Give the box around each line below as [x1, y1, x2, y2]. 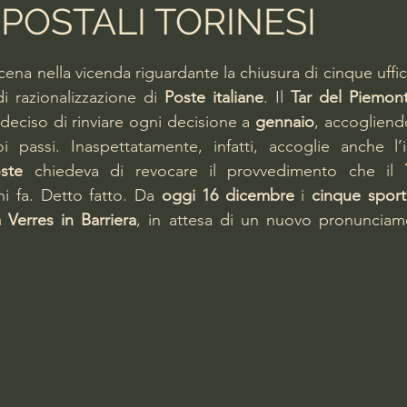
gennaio [255, 112, 315, 132]
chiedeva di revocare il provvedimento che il [34, 161, 405, 181]
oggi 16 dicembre [161, 185, 294, 205]
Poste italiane [164, 87, 263, 107]
